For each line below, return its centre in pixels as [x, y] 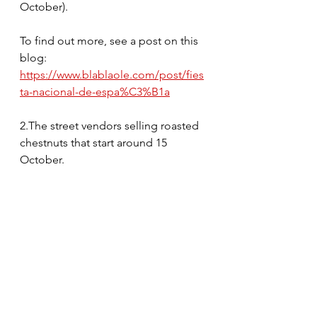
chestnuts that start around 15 [95, 142]
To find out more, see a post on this [110, 40]
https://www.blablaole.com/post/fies [112, 74]
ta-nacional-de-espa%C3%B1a [95, 91]
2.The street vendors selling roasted [111, 125]
